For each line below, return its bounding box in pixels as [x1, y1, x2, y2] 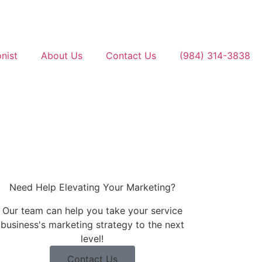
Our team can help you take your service [2, 205, 182, 216]
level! [81, 233, 104, 244]
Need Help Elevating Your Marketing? [9, 181, 175, 193]
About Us [41, 50, 82, 61]
